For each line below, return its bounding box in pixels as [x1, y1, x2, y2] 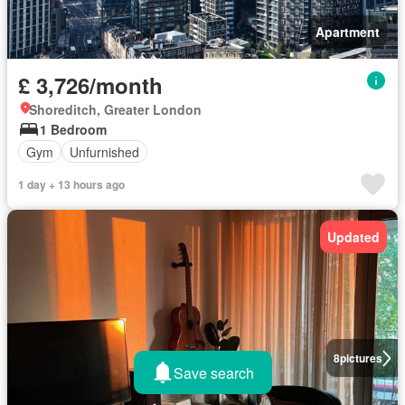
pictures [339, 350, 382, 367]
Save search [173, 362, 254, 383]
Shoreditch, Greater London [29, 100, 202, 119]
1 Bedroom [40, 120, 107, 139]
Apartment [316, 23, 380, 42]
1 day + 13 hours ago [18, 176, 125, 193]
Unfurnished [70, 142, 139, 161]
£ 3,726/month [18, 70, 163, 101]
